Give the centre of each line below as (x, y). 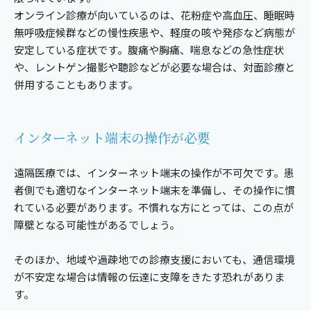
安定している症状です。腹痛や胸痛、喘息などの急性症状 (149, 50)
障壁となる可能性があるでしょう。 (97, 225)
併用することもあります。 (76, 85)
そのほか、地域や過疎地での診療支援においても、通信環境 (154, 260)
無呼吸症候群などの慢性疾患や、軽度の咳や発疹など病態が (154, 33)
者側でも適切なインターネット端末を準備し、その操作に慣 (154, 190)
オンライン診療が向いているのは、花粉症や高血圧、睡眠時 (154, 15)
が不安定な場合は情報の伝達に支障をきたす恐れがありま (149, 277)
